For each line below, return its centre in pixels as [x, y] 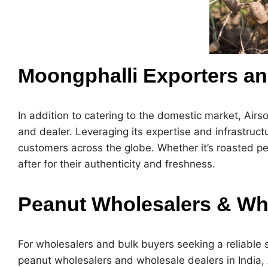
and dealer [44, 132]
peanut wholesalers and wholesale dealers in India [140, 261]
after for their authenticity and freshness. [117, 164]
